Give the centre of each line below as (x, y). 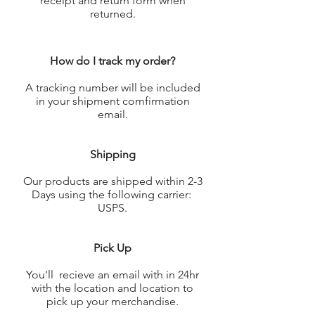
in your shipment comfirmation (112, 101)
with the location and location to (112, 288)
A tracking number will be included (112, 88)
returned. (112, 14)
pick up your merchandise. (112, 301)
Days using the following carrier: (112, 194)
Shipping (112, 154)
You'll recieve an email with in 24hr (112, 275)
